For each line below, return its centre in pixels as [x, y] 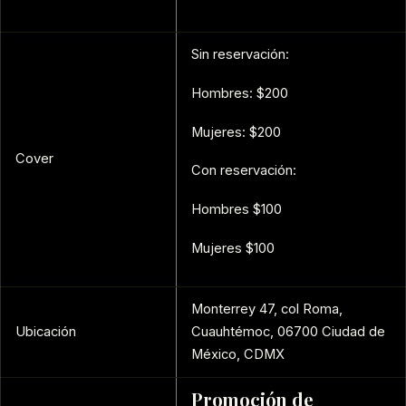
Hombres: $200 [240, 93]
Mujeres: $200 [236, 132]
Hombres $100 [237, 209]
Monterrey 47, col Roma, [267, 309]
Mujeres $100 [233, 248]
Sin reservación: [240, 55]
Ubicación [46, 332]
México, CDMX [238, 355]
